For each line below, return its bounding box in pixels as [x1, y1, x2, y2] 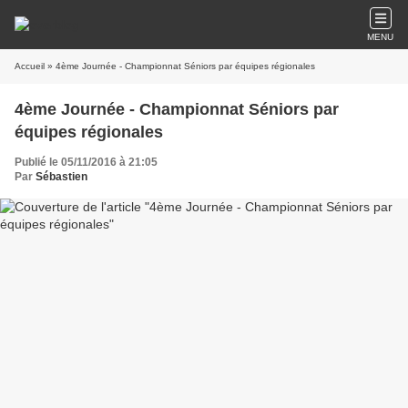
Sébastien [36, 170, 87, 183]
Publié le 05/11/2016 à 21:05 [15, 156, 158, 168]
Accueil [15, 61, 45, 71]
